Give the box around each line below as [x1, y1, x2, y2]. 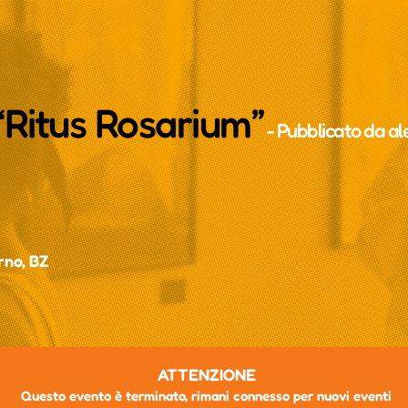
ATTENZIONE [157, 363, 256, 384]
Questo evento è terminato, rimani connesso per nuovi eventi [21, 386, 392, 404]
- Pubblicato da [263, 117, 388, 142]
